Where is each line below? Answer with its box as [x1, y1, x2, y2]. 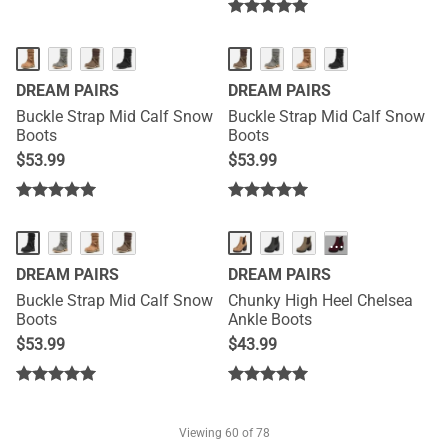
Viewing [178, 426, 225, 440]
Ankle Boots [228, 310, 312, 329]
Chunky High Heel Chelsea [228, 291, 413, 310]
